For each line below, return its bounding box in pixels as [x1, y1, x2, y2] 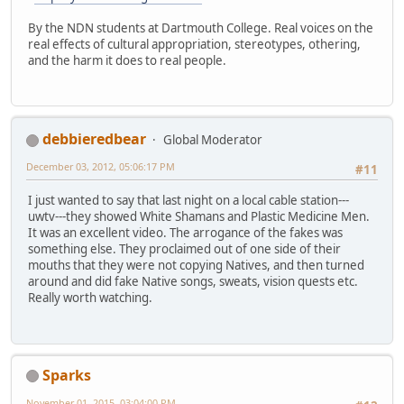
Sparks [42, 364, 91, 385]
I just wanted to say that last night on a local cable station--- [28, 192, 349, 209]
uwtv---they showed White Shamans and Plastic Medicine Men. [28, 208, 370, 225]
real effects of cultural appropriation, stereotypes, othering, [28, 35, 361, 52]
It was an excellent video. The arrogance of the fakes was [28, 225, 343, 242]
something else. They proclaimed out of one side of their [28, 241, 341, 258]
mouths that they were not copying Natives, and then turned [28, 257, 364, 274]
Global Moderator [163, 132, 262, 149]
